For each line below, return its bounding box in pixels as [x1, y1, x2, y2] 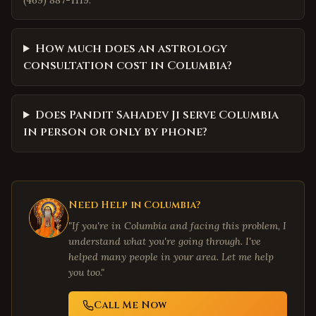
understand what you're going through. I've [68, 235, 261, 248]
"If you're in [68, 219, 124, 232]
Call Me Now [94, 298, 166, 312]
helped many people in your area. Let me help [68, 250, 274, 263]
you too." [68, 266, 104, 279]
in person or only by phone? [23, 124, 207, 140]
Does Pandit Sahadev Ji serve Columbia [35, 107, 279, 123]
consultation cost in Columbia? [23, 58, 232, 73]
